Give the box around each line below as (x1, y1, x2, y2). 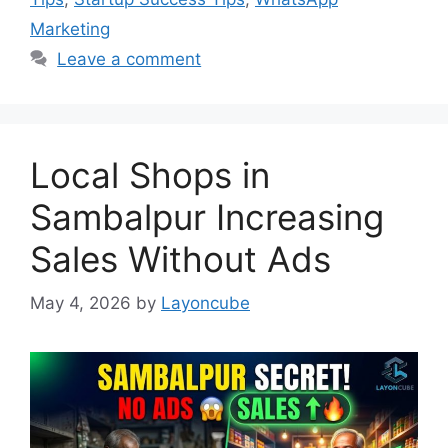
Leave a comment (57, 48, 202, 69)
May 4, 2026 (30, 293, 131, 313)
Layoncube (161, 293, 250, 313)
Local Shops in (30, 153, 270, 196)
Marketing (30, 18, 110, 39)
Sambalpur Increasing (30, 195, 384, 238)
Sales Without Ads (30, 237, 331, 280)
